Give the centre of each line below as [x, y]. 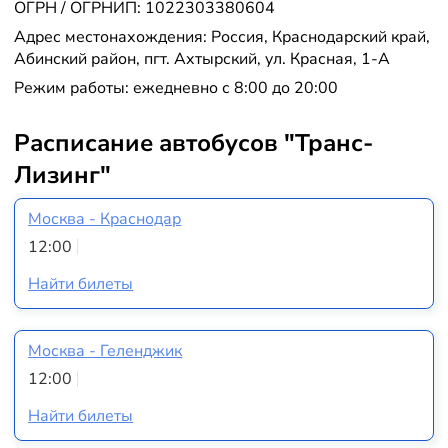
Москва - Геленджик [105, 351]
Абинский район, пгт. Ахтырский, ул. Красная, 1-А [201, 59]
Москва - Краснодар [105, 218]
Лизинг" [62, 175]
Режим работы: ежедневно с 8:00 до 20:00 [175, 88]
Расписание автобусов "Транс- [193, 143]
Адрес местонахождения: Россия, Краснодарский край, [221, 37]
